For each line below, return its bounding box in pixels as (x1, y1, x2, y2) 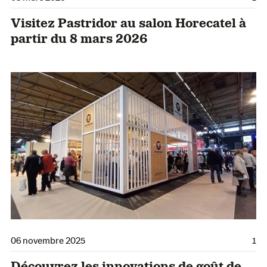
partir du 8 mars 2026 (11, 30, 147, 46)
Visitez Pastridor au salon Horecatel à (11, 14, 246, 30)
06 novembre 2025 (11, 234, 85, 246)
